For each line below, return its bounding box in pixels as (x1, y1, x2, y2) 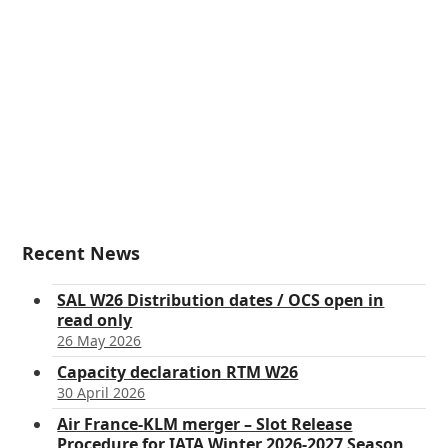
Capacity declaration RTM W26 (57, 361, 299, 383)
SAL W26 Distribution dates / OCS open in (57, 289, 385, 311)
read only (57, 309, 133, 331)
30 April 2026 (57, 383, 146, 402)
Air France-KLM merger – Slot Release (57, 413, 353, 435)
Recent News (22, 241, 141, 265)
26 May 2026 (57, 331, 142, 350)
